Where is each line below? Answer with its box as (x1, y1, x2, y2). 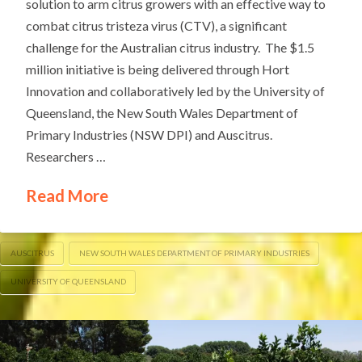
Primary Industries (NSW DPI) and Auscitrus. (26, 127, 273, 143)
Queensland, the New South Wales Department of (26, 105, 299, 121)
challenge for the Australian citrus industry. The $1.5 (26, 40, 315, 56)
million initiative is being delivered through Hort (26, 61, 290, 78)
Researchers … (26, 149, 107, 165)
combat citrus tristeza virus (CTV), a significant (26, 18, 288, 34)
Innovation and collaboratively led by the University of (26, 83, 326, 99)
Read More (26, 186, 109, 206)
